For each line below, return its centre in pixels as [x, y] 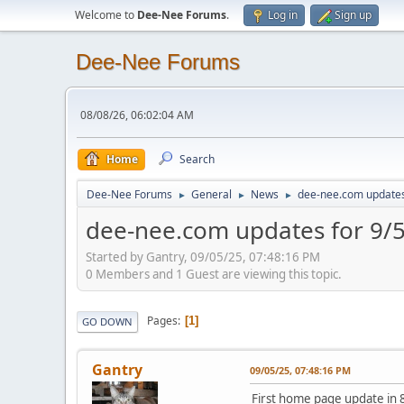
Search [197, 159]
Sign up [353, 15]
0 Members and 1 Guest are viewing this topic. [214, 274]
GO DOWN [107, 321]
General [211, 194]
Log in [283, 15]
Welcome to [106, 15]
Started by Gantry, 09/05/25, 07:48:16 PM [203, 257]
